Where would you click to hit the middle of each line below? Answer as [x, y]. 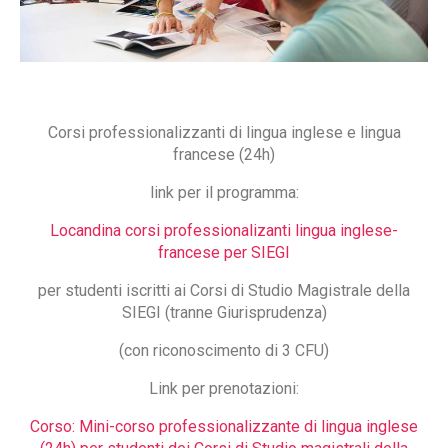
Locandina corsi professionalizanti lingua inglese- [224, 230]
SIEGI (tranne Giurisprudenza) [224, 312]
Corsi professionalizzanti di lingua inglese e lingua [224, 132]
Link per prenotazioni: [224, 388]
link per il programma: [224, 192]
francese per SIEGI [224, 252]
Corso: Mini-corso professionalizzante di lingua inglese [224, 426]
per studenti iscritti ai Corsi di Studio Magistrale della [224, 290]
